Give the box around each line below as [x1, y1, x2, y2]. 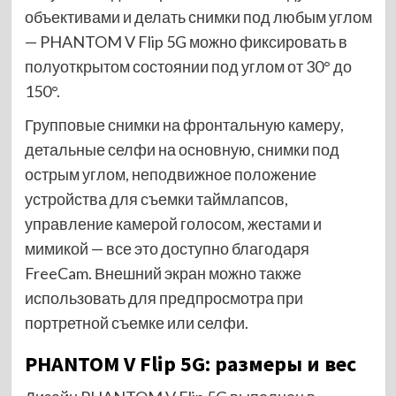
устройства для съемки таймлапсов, [24, 188, 288, 209]
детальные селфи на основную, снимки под [24, 139, 339, 159]
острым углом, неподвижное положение [24, 164, 316, 184]
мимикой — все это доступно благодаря [24, 238, 309, 258]
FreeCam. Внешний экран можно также [24, 263, 301, 283]
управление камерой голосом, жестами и [24, 213, 322, 233]
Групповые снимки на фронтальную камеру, [24, 114, 344, 134]
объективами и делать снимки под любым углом [24, 6, 372, 27]
